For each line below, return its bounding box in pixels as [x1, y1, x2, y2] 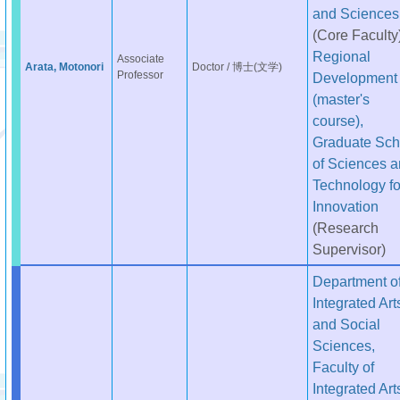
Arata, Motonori [24, 61, 104, 73]
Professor [116, 69, 163, 81]
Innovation [312, 198, 379, 214]
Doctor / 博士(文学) [191, 61, 282, 73]
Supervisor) [312, 241, 386, 257]
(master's [312, 91, 370, 107]
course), [312, 112, 363, 129]
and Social [312, 316, 380, 332]
